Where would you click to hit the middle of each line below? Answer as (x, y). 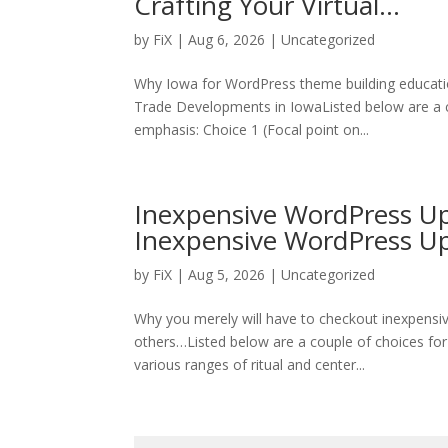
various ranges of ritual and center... (250, 364)
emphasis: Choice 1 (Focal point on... (252, 129)
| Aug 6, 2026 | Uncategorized (274, 39)
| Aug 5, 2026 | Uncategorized (274, 274)
